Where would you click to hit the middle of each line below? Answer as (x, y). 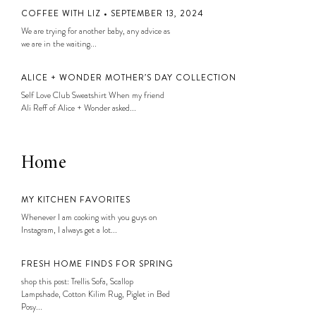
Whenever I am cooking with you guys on (89, 217)
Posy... (32, 306)
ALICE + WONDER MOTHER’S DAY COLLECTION (129, 77)
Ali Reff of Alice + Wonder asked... (79, 108)
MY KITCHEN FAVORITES (76, 199)
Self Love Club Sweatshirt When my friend (93, 95)
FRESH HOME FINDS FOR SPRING (97, 263)
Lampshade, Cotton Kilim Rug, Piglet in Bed (96, 294)
